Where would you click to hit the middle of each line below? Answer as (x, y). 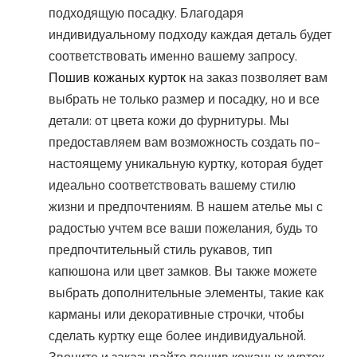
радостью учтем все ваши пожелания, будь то (184, 229)
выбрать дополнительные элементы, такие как (186, 293)
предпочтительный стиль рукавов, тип (161, 250)
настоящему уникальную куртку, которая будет (186, 164)
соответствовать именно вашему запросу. (173, 57)
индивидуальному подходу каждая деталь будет (190, 35)
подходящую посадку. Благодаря (147, 14)
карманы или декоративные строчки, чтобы (177, 315)
